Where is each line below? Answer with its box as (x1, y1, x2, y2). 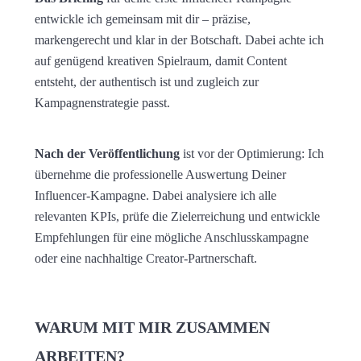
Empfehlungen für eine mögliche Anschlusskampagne (34, 230, 309, 246)
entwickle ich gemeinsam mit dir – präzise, (34, 11, 251, 27)
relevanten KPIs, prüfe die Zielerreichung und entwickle (34, 209, 320, 225)
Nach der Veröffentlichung (34, 146, 180, 162)
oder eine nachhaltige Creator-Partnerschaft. (34, 251, 257, 267)
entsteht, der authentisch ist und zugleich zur (34, 74, 259, 90)
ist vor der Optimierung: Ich (179, 146, 324, 162)
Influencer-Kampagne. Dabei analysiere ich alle (34, 188, 276, 204)
